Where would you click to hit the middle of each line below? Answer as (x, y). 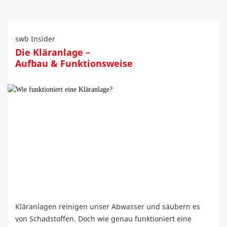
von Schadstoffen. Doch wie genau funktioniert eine (103, 219)
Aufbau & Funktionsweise (74, 63)
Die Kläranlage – (53, 52)
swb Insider (35, 39)
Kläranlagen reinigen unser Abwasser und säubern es (108, 206)
